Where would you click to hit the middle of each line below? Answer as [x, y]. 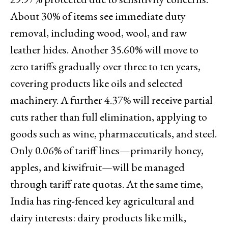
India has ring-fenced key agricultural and [102, 201]
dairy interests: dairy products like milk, [98, 217]
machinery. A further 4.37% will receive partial [111, 100]
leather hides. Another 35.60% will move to [104, 49]
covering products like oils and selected [96, 83]
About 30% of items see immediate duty [98, 16]
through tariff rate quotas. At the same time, [107, 184]
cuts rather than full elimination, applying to [109, 117]
